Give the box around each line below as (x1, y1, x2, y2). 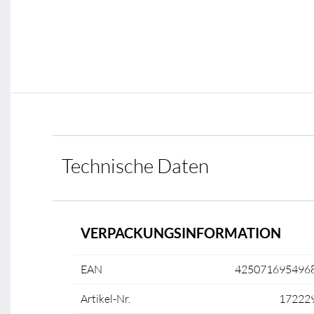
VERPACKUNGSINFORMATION (81, 224, 281, 241)
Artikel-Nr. (81, 292, 130, 306)
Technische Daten (62, 153, 209, 177)
